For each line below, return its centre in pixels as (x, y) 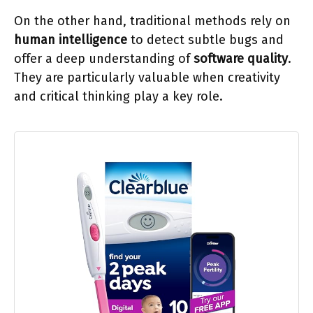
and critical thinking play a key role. (118, 96)
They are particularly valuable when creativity (147, 78)
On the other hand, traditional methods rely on (152, 21)
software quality (241, 59)
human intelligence (71, 40)
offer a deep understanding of (104, 59)
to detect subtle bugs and (205, 40)
